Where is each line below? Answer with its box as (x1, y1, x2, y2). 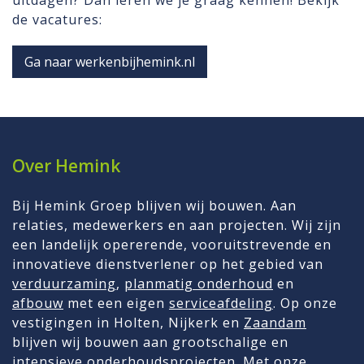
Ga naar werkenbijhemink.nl (24, 53, 195, 71)
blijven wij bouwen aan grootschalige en (12, 333, 288, 352)
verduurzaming (12, 275, 116, 293)
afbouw (12, 294, 63, 313)
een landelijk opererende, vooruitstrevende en (12, 236, 331, 254)
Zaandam (244, 314, 306, 332)
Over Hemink (12, 154, 120, 178)
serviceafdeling (169, 294, 273, 313)
